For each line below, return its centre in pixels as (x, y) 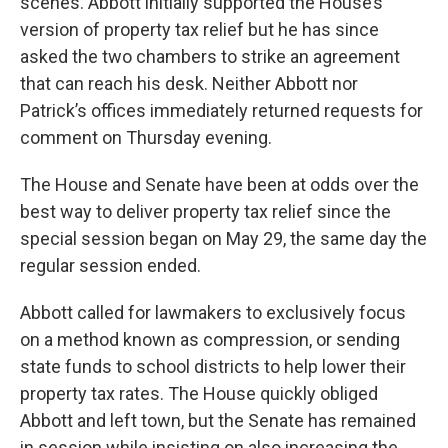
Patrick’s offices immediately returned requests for (221, 110)
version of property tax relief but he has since (199, 29)
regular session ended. (110, 265)
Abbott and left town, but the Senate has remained (218, 420)
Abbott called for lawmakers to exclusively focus (213, 312)
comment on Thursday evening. (146, 137)
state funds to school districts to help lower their (213, 366)
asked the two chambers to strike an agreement (210, 56)
